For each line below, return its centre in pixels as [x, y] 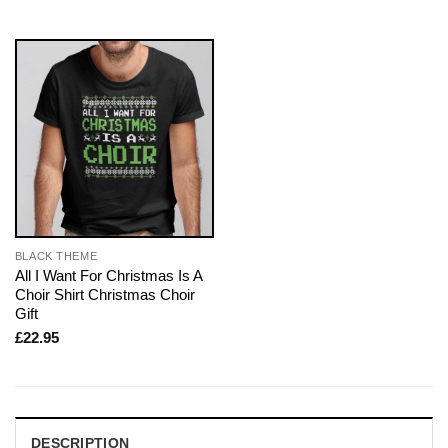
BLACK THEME [56, 256]
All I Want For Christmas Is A [108, 276]
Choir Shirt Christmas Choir [104, 295]
